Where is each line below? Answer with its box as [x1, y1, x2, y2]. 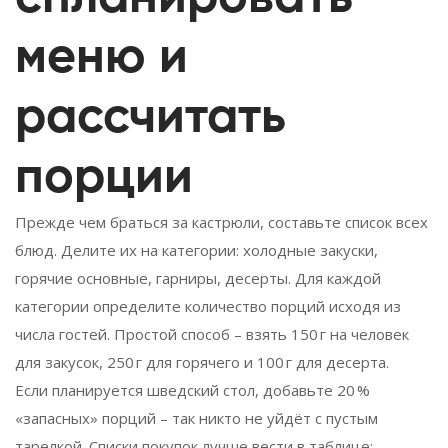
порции [15, 152, 193, 203]
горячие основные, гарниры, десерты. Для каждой [15, 267, 381, 288]
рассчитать [15, 92, 286, 143]
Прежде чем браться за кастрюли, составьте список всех [15, 211, 428, 232]
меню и [15, 32, 188, 83]
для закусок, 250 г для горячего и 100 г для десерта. [15, 351, 389, 372]
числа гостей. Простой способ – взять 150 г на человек [15, 323, 409, 344]
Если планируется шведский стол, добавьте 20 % [15, 379, 370, 400]
